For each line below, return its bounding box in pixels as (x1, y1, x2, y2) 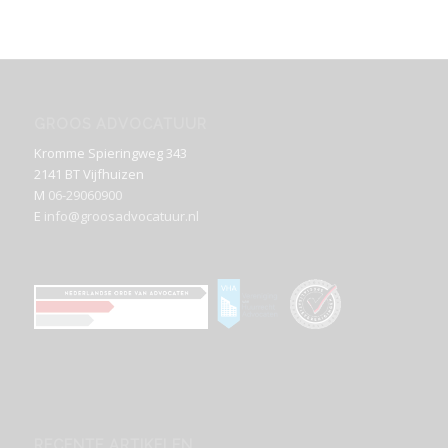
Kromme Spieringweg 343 (33, 143, 187, 162)
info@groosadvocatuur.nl (43, 206, 199, 225)
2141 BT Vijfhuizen (33, 164, 144, 183)
